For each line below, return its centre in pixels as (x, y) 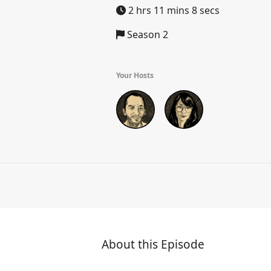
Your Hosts (135, 75)
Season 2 (146, 34)
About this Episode (153, 244)
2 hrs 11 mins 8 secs (173, 10)
